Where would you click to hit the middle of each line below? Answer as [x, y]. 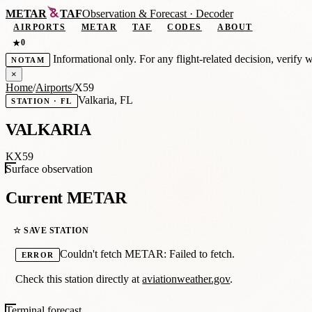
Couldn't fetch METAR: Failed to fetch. [147, 254]
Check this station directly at [79, 279]
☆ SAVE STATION [51, 230]
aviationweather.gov [186, 279]
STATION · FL [42, 101]
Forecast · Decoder [190, 14]
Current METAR [66, 198]
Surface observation [49, 169]
